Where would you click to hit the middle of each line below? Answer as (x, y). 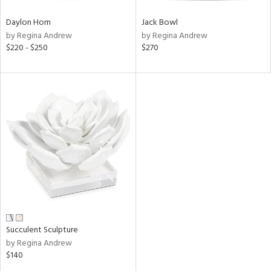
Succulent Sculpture (42, 230)
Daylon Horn (28, 23)
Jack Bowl (159, 23)
